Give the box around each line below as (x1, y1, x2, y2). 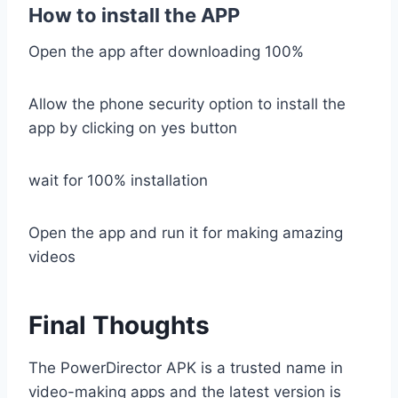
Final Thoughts (28, 310, 210, 341)
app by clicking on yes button (28, 119, 237, 138)
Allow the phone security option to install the (28, 95, 346, 114)
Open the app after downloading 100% (28, 43, 304, 61)
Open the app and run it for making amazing (28, 224, 343, 243)
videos (28, 248, 76, 267)
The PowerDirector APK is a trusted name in (28, 359, 343, 378)
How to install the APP (28, 4, 240, 28)
